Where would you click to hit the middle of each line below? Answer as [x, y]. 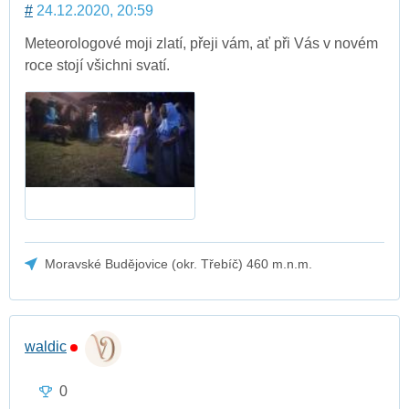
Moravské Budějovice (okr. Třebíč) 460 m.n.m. [179, 263]
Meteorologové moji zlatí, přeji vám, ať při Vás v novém [201, 44]
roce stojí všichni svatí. [97, 66]
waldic [46, 346]
